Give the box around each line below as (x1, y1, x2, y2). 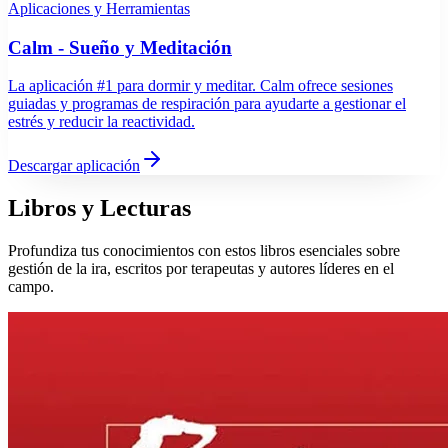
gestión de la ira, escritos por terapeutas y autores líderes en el (8, 260, 394, 278)
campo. (8, 278, 54, 296)
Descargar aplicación (8, 157, 140, 175)
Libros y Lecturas (8, 195, 191, 222)
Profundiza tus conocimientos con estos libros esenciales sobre (8, 242, 400, 260)
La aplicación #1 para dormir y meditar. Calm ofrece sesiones (8, 77, 393, 95)
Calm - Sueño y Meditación (8, 36, 232, 58)
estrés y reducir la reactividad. (8, 113, 195, 131)
